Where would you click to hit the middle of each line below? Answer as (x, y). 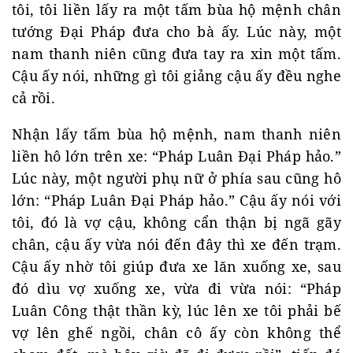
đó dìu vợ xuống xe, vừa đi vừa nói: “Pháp (176, 288)
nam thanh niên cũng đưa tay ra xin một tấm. (176, 54)
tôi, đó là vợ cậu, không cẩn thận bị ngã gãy (176, 222)
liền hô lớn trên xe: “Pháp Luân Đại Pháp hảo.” (176, 156)
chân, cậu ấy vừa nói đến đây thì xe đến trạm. (176, 244)
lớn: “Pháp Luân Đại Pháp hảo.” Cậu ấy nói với (176, 200)
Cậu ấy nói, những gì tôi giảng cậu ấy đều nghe (176, 76)
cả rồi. (34, 98)
